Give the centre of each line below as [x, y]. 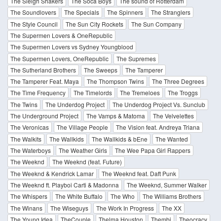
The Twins [24, 104]
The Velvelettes [173, 116]
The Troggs [183, 93]
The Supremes [136, 58]
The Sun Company [156, 24]
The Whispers [29, 196]
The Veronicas [30, 127]
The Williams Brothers [172, 196]
